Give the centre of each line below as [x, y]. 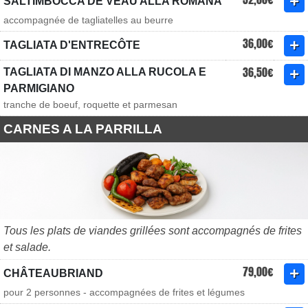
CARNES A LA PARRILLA [83, 129]
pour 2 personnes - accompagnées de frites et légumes [124, 292]
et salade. [27, 247]
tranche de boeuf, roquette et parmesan [90, 104]
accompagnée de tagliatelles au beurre [88, 20]
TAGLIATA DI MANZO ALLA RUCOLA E [105, 72]
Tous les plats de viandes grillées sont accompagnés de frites [153, 231]
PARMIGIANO [39, 88]
